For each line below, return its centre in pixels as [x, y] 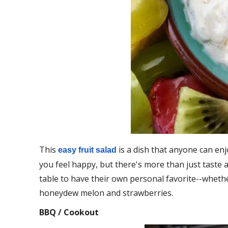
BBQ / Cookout [69, 212]
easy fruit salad [87, 150]
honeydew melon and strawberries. [107, 193]
